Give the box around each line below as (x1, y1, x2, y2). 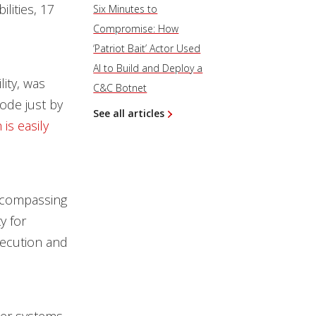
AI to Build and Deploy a (93, 61, 203, 75)
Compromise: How (93, 22, 179, 35)
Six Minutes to (93, 2, 158, 16)
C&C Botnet (93, 81, 147, 95)
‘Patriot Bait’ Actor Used (93, 42, 201, 55)
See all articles (93, 107, 165, 120)
